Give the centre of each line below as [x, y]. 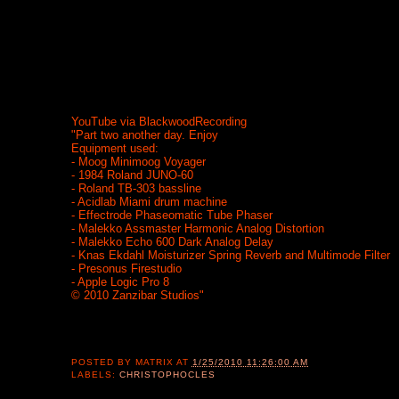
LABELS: [95, 375]
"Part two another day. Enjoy [144, 135]
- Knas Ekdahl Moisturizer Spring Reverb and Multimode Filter [230, 256]
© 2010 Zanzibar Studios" [137, 296]
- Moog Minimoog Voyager [138, 162]
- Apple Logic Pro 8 [120, 282]
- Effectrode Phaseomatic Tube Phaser [171, 216]
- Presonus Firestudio [126, 269]
